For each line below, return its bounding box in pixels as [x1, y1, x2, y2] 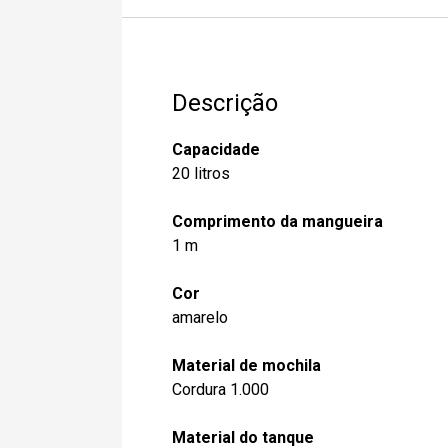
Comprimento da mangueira [172, 212, 383, 232]
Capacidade [172, 140, 260, 160]
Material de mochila [172, 356, 321, 376]
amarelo [172, 308, 228, 328]
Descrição [172, 89, 278, 118]
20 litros [172, 164, 230, 184]
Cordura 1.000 [172, 380, 269, 400]
